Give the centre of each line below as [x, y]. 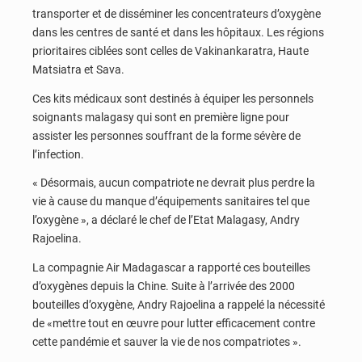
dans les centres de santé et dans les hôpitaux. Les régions [178, 32]
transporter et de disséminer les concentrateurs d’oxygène [177, 13]
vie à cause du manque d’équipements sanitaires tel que [171, 202]
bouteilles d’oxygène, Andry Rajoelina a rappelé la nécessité [179, 304]
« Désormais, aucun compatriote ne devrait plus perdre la [174, 183]
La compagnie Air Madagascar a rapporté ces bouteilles [171, 267]
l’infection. [59, 154]
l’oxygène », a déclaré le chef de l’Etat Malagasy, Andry [166, 220]
